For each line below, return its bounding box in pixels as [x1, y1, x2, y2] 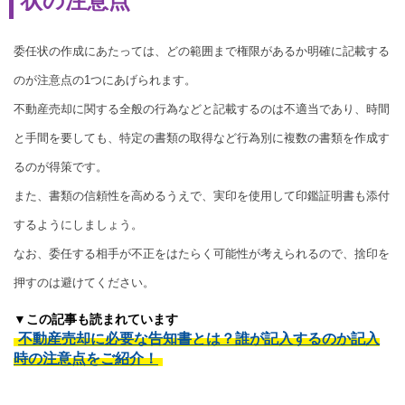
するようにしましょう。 [14, 217, 143, 231]
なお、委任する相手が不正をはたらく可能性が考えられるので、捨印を [14, 246, 390, 260]
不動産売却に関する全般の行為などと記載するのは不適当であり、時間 [14, 101, 390, 116]
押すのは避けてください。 [14, 275, 155, 289]
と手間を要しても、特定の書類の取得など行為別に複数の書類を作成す [14, 130, 390, 145]
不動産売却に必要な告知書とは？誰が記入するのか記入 [18, 330, 380, 346]
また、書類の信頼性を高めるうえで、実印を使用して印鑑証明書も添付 [14, 188, 390, 202]
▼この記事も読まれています [14, 311, 178, 326]
